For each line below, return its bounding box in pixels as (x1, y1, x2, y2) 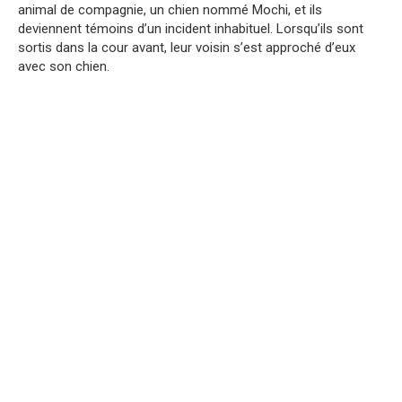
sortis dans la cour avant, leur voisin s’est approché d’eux (18, 39, 355, 56)
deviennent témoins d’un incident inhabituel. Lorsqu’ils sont (18, 20, 363, 37)
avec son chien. (18, 57, 109, 74)
